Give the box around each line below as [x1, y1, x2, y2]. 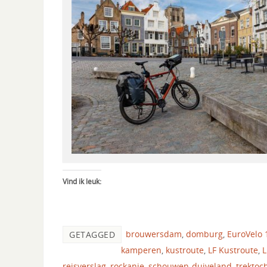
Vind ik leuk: [63, 176, 101, 187]
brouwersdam [126, 228, 182, 240]
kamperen [121, 244, 162, 256]
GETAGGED [69, 229, 115, 241]
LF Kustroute [208, 244, 258, 256]
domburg [186, 228, 223, 240]
